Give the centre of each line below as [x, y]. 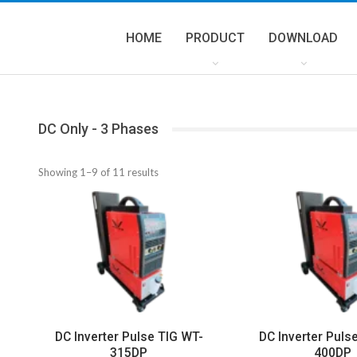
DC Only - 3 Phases [98, 129]
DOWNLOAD [303, 38]
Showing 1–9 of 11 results [98, 172]
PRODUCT [215, 38]
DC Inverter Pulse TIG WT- [129, 337]
